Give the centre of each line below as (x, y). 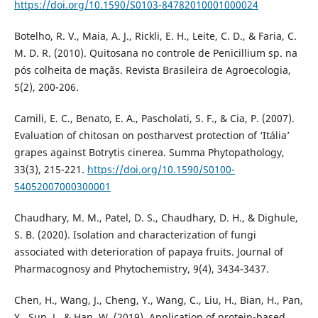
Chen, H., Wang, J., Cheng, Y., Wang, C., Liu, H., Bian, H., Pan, (158, 300)
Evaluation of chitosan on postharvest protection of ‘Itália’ (152, 136)
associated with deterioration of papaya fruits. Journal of (148, 252)
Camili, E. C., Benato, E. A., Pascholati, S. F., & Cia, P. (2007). (154, 119)
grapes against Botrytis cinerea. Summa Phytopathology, (149, 153)
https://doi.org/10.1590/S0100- (161, 170)
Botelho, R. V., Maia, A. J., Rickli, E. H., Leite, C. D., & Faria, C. (155, 36)
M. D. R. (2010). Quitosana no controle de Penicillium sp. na (155, 53)
